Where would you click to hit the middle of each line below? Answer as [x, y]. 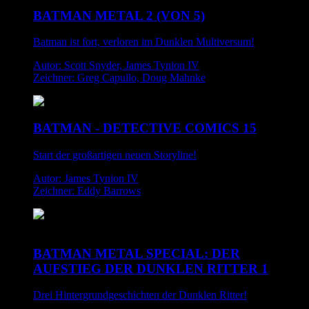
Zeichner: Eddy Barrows [87, 190]
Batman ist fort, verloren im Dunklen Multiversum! [144, 42]
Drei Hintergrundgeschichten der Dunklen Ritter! [140, 295]
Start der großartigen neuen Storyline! [115, 154]
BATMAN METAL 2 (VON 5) [119, 15]
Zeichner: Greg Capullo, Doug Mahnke [119, 78]
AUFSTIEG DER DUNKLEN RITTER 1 [151, 268]
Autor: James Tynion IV [86, 178]
